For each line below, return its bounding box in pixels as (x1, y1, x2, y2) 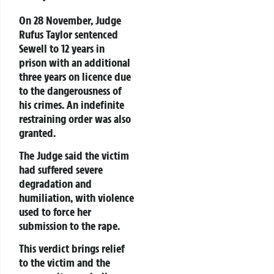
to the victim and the (19, 255, 110, 270)
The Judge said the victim (19, 148, 129, 163)
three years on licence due (19, 68, 131, 84)
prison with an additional (19, 54, 130, 70)
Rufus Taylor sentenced (19, 26, 118, 42)
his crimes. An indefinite (19, 97, 124, 112)
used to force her (19, 204, 91, 220)
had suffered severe (19, 162, 103, 177)
